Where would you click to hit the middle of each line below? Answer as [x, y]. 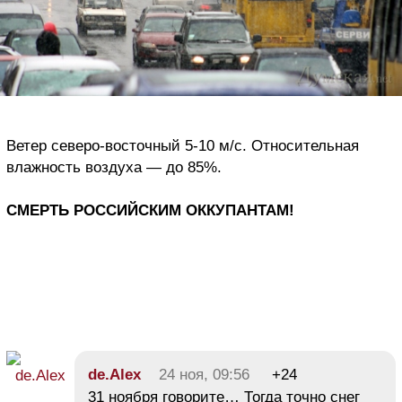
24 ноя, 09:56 [204, 375]
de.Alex [114, 375]
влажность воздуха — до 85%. [114, 168]
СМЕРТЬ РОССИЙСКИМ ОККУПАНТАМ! [150, 211]
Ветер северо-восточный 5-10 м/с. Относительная [183, 146]
